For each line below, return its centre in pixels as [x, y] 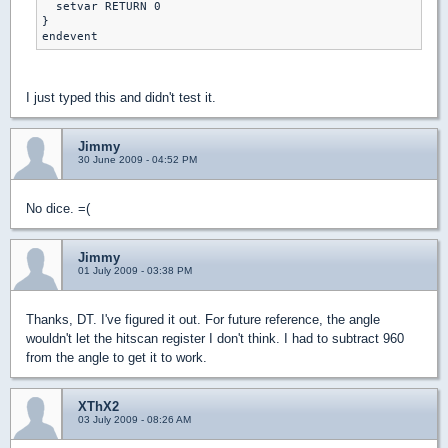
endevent [70, 36]
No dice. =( [58, 208]
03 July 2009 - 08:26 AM [134, 419]
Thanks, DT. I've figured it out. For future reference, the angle [203, 319]
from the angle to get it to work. [116, 357]
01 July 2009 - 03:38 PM [135, 270]
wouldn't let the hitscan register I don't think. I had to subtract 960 [215, 338]
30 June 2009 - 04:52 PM [137, 159]
